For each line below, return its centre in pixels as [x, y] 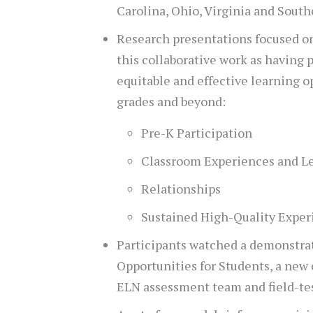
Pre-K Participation [197, 133]
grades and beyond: [171, 102]
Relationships [181, 189]
